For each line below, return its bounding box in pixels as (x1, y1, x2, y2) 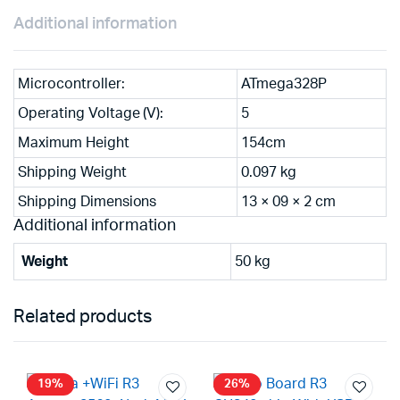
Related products (13, 308, 152, 326)
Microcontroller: (18, 77, 125, 91)
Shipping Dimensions (18, 195, 157, 209)
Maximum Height (18, 136, 129, 150)
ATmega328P (241, 77, 327, 91)
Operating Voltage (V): (18, 106, 164, 121)
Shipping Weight (18, 165, 127, 179)
